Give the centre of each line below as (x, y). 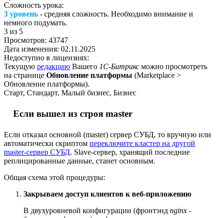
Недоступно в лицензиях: (46, 57)
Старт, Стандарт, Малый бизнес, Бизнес (70, 92)
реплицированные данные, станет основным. (80, 161)
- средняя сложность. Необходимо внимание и (116, 14)
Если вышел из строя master (73, 113)
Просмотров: (26, 40)
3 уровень (21, 14)
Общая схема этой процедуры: (54, 177)
